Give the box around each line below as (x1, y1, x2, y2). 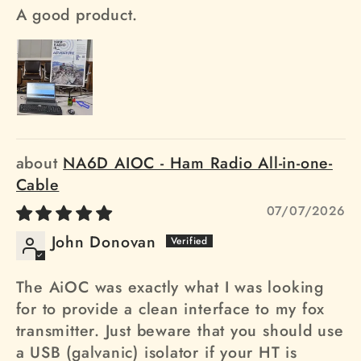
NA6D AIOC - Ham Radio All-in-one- (63, 151, 333, 175)
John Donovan (51, 230, 156, 254)
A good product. (15, 3, 139, 27)
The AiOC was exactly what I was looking (15, 276, 324, 299)
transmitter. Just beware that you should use (15, 319, 344, 342)
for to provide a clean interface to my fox (15, 297, 326, 321)
